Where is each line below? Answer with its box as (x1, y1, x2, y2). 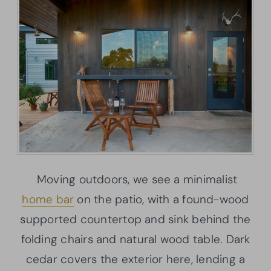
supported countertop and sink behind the (20, 211, 251, 227)
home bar (22, 191, 74, 207)
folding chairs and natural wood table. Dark (21, 231, 250, 247)
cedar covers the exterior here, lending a (25, 251, 246, 267)
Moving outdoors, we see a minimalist (33, 171, 238, 187)
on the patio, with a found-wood (74, 191, 249, 207)
